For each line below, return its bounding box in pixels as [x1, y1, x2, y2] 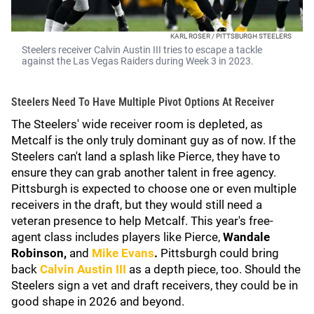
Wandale [223, 230, 270, 244]
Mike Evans [92, 246, 154, 260]
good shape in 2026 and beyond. [11, 294, 187, 308]
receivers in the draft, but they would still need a [11, 198, 262, 212]
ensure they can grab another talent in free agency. [11, 165, 279, 179]
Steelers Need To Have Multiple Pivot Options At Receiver [11, 95, 274, 109]
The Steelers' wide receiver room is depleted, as [11, 117, 263, 131]
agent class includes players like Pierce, [11, 230, 223, 244]
